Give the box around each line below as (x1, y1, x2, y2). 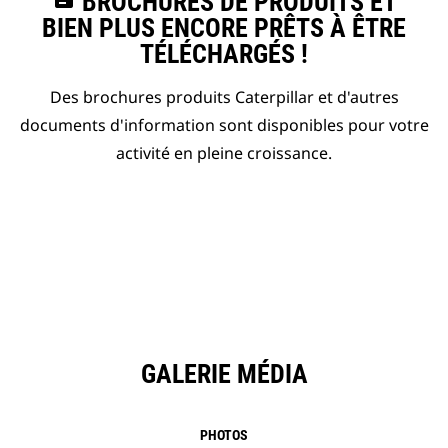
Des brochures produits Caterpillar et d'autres (49, 86, 399, 109)
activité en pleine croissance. (116, 142, 332, 165)
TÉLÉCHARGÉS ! (140, 39, 308, 70)
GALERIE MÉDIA (140, 359, 308, 390)
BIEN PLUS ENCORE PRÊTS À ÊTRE (42, 13, 406, 44)
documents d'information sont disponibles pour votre (19, 114, 429, 137)
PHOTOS (200, 427, 248, 444)
